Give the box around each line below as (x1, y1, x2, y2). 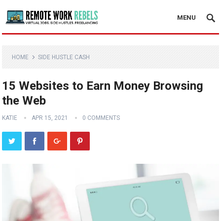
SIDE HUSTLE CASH (38, 54, 90, 61)
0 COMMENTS (82, 114, 120, 121)
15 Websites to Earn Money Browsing (2, 79, 204, 93)
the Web (2, 94, 46, 108)
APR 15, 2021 (32, 114, 69, 121)
